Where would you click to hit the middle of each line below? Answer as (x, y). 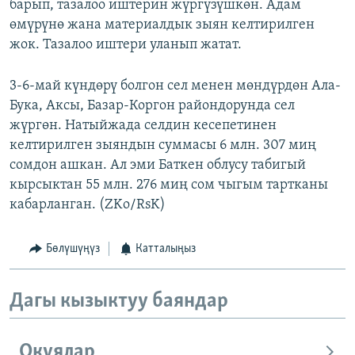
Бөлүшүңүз (73, 249)
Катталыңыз (166, 249)
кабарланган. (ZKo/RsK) (88, 205)
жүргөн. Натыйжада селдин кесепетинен (143, 126)
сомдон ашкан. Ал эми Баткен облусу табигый (158, 166)
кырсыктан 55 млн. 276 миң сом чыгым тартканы (169, 185)
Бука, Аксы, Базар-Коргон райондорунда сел (152, 106)
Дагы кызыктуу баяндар (119, 301)
